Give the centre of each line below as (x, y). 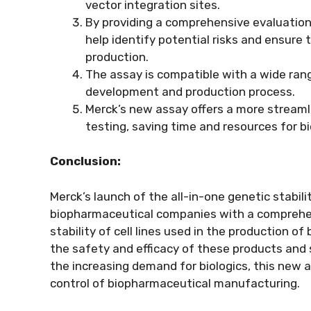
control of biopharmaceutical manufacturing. (175, 283)
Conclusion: (85, 161)
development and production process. (190, 91)
